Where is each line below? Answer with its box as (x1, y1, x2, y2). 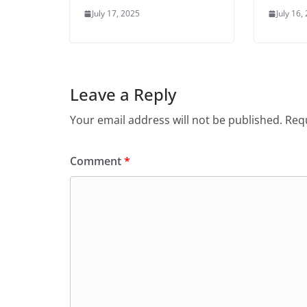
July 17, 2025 (92, 8, 140, 19)
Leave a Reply (70, 83, 176, 106)
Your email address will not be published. (70, 112, 282, 127)
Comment (70, 153, 124, 169)
